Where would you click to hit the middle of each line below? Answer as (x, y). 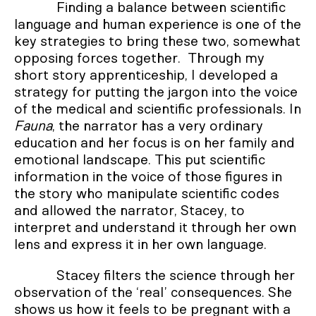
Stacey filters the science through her (176, 275)
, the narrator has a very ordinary (158, 126)
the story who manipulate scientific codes (147, 194)
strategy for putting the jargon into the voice (156, 92)
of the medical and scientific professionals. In (158, 109)
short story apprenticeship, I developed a (146, 75)
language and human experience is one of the (158, 24)
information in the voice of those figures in (148, 177)
